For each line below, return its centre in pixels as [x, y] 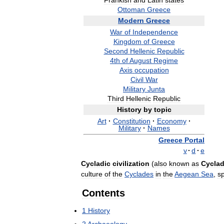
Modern [131, 20]
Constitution [131, 121]
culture [92, 174]
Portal [194, 140]
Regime [166, 60]
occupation [151, 70]
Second [116, 51]
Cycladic [96, 163]
